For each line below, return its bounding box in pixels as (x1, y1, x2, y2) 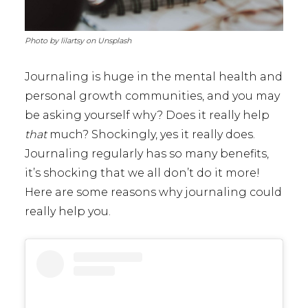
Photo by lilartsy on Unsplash (25, 36, 131, 45)
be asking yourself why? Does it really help (25, 109, 269, 122)
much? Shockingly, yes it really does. (47, 128, 255, 141)
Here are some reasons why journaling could (25, 186, 282, 199)
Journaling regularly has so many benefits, (25, 147, 269, 160)
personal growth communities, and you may (25, 89, 280, 102)
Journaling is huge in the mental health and (25, 70, 283, 83)
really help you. (25, 205, 111, 218)
